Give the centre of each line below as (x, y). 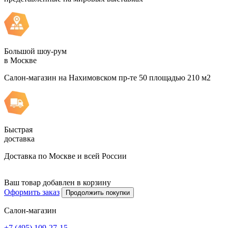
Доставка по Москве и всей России (65, 156)
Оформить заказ (32, 192)
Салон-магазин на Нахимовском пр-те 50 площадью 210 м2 (107, 77)
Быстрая (18, 130)
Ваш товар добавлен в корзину (58, 183)
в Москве (20, 60)
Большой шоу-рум (35, 51)
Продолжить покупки (98, 193)
